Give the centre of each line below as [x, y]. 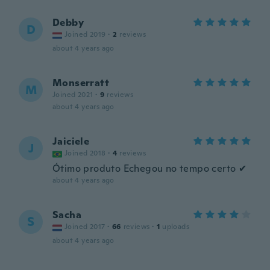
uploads [176, 227]
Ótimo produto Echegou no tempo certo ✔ [150, 168]
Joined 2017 [85, 227]
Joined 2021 [73, 95]
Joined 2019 [85, 34]
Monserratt [81, 83]
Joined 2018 [85, 153]
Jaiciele [71, 141]
